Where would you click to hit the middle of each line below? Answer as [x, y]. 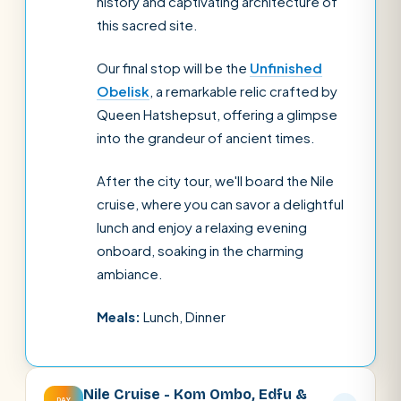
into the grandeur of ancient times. [206, 137]
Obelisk [123, 91]
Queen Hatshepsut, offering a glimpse [217, 114]
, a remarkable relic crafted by [243, 91]
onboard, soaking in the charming [200, 250]
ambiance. [130, 273]
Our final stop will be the [173, 68]
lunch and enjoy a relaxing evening [202, 227]
